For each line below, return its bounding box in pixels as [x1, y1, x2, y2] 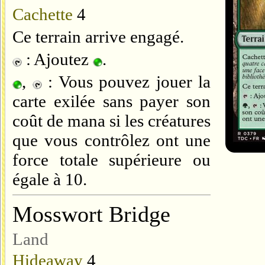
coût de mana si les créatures [12, 111, 211, 130]
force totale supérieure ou [12, 150, 211, 169]
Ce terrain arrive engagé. [12, 27, 184, 46]
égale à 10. [12, 170, 87, 189]
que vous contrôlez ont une [12, 131, 211, 150]
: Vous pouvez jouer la [41, 72, 211, 91]
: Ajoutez [22, 50, 93, 69]
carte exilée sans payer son [12, 92, 211, 111]
